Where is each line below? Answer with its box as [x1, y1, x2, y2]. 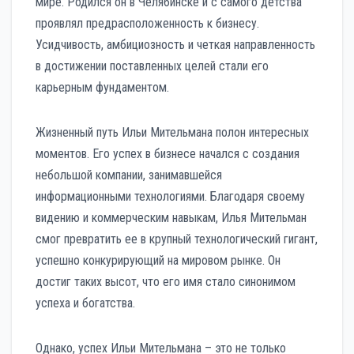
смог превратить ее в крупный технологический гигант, [36, 231, 318, 247]
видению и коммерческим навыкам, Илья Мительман [36, 209, 307, 225]
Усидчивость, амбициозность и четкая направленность [36, 36, 315, 52]
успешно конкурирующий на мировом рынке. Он [36, 252, 281, 268]
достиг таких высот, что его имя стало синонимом [36, 273, 296, 289]
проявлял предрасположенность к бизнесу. [36, 15, 259, 31]
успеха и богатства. [36, 295, 135, 311]
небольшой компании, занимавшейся [36, 167, 222, 183]
